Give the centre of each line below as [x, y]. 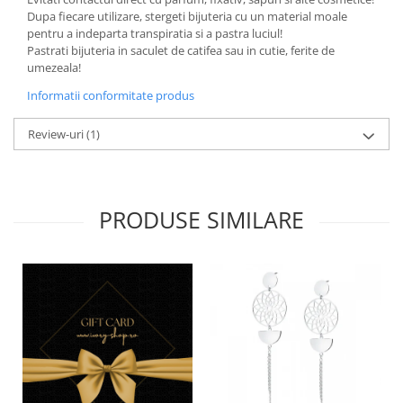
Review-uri [57, 134]
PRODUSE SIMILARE [201, 219]
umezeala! [54, 67]
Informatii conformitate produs [111, 95]
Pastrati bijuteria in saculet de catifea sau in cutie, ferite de [181, 50]
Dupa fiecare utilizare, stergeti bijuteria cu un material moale [187, 16]
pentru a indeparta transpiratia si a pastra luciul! [155, 33]
